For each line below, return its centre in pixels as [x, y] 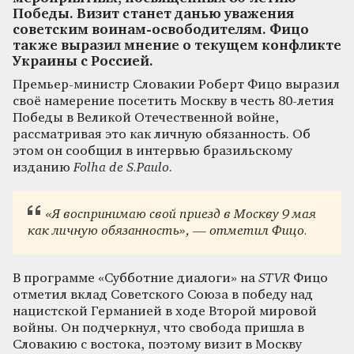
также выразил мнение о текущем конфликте [177, 46]
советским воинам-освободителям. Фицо [161, 30]
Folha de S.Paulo [121, 168]
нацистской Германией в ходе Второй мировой [165, 311]
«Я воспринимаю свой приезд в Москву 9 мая [181, 215]
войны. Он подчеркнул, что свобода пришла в [158, 328]
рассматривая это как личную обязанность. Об [162, 134]
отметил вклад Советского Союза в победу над [163, 295]
